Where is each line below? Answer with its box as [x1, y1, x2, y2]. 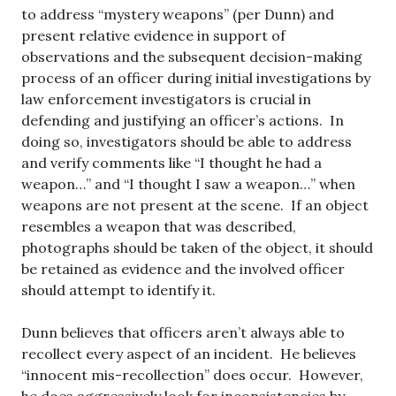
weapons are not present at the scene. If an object [21, 196, 369, 215]
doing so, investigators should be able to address [21, 133, 352, 151]
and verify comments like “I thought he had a [21, 154, 322, 172]
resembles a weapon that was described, [21, 217, 296, 236]
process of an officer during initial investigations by [21, 69, 370, 88]
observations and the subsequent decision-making [21, 48, 362, 66]
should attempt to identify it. [21, 281, 216, 300]
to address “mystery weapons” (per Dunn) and [21, 5, 334, 24]
